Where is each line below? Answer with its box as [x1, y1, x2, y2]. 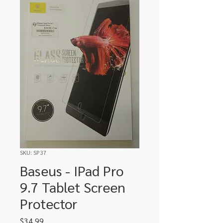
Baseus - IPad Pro [20, 161, 123, 179]
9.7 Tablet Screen [20, 177, 125, 196]
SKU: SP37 [20, 148, 47, 156]
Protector [20, 194, 77, 212]
